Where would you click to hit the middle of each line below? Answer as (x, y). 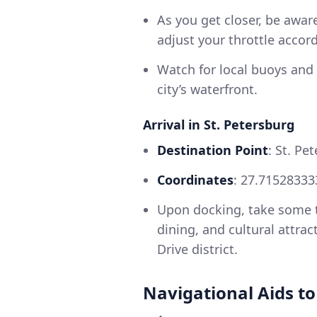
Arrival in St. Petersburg (219, 125)
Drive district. (197, 249)
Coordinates (195, 180)
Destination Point (213, 150)
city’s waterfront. (207, 90)
